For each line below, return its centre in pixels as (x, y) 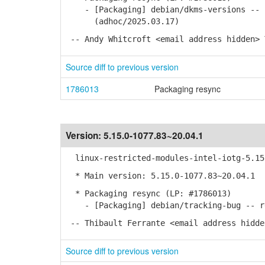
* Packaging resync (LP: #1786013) (148, 193)
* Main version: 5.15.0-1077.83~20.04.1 (160, 176)
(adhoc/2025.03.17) (122, 21)
